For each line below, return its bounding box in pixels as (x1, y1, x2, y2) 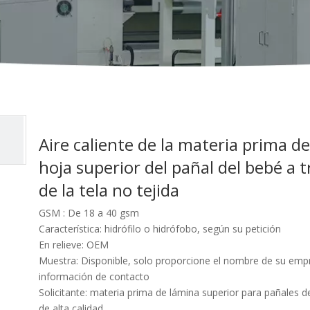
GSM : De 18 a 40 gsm (39, 206, 139, 220)
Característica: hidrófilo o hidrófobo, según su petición (39, 222, 281, 236)
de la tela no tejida (39, 179, 183, 202)
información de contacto (39, 270, 149, 284)
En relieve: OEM (39, 238, 109, 252)
